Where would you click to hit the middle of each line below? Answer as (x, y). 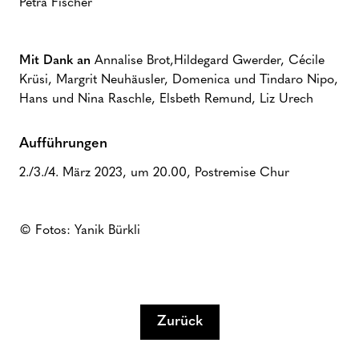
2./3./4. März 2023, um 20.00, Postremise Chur (154, 173)
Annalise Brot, (134, 61)
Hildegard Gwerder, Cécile (249, 61)
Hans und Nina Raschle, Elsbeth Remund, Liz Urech (166, 99)
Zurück (179, 322)
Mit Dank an (57, 61)
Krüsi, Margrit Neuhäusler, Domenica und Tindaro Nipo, (179, 80)
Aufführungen (63, 144)
